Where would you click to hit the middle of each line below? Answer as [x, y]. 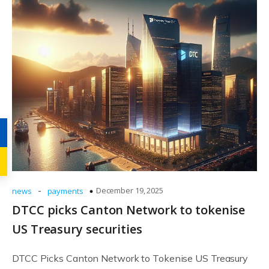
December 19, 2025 [130, 190]
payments [65, 191]
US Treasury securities [77, 229]
